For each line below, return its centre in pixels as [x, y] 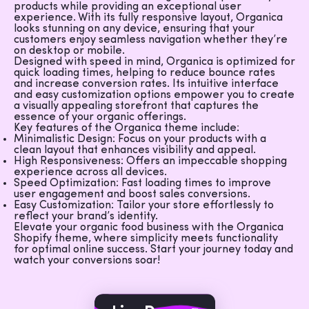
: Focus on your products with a [189, 139]
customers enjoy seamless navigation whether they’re [151, 40]
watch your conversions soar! [87, 261]
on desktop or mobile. [69, 51]
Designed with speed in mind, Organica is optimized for [154, 62]
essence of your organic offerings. [100, 117]
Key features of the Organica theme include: [127, 128]
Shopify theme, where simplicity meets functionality [146, 239]
